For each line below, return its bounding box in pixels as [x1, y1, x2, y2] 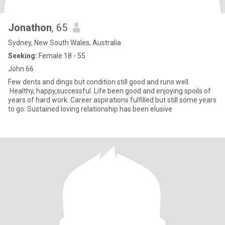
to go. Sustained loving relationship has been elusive [8, 105, 172, 113]
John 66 [8, 65, 34, 73]
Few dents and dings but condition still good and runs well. [8, 78, 190, 86]
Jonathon [8, 22, 52, 34]
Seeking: [8, 52, 37, 60]
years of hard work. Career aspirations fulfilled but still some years [8, 96, 216, 104]
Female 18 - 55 [37, 52, 85, 60]
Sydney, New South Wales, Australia [8, 39, 121, 47]
